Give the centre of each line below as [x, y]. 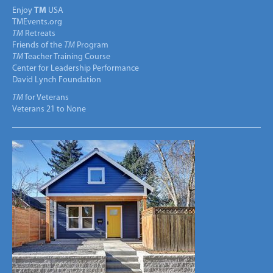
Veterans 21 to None [49, 109]
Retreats [39, 34]
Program [92, 45]
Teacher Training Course [67, 57]
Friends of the [38, 45]
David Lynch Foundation [57, 80]
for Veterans [46, 97]
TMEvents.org [37, 22]
